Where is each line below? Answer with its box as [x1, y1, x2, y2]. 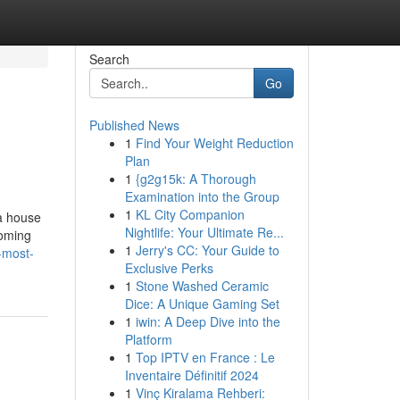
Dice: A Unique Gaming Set [124, 295, 279, 312]
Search [88, 50, 129, 68]
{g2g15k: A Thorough [135, 170, 256, 187]
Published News [88, 116, 179, 134]
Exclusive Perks [124, 259, 213, 277]
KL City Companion [135, 205, 245, 223]
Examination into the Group [124, 187, 279, 205]
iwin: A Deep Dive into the [135, 312, 280, 330]
